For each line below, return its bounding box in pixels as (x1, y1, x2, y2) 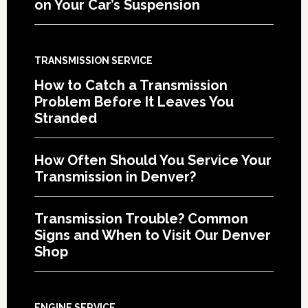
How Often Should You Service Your (34, 151, 272, 168)
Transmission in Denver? (34, 168, 196, 185)
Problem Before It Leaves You (34, 93, 234, 110)
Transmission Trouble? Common (34, 210, 248, 227)
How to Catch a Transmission (34, 76, 228, 93)
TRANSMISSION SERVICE (34, 54, 153, 66)
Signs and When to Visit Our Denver (34, 226, 271, 243)
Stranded (34, 109, 97, 126)
